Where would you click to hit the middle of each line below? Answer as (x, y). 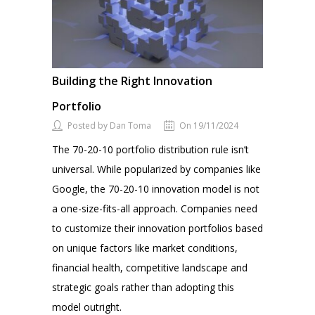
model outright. (87, 307)
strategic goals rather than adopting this (143, 287)
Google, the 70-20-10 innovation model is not (156, 188)
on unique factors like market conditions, (145, 247)
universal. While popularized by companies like (156, 169)
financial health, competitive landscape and (150, 267)
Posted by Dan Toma (109, 125)
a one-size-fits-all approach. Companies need (155, 208)
